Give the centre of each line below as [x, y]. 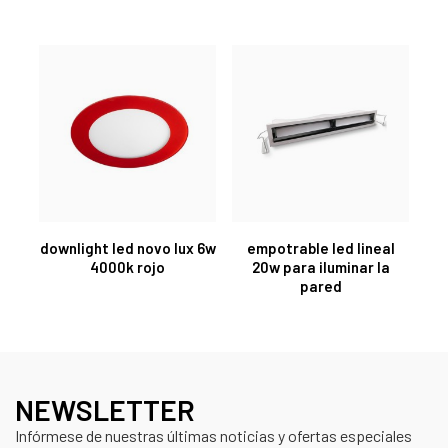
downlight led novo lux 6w [127, 247]
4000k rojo [127, 266]
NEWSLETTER [105, 409]
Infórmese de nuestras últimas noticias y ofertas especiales [213, 435]
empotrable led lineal [320, 247]
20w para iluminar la [320, 266]
